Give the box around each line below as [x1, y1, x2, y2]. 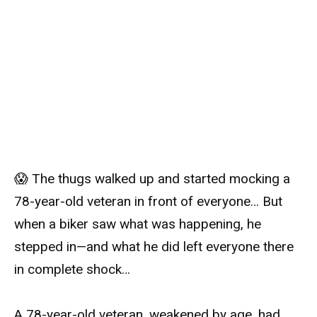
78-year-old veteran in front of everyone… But [14, 192, 282, 209]
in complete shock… [14, 260, 130, 277]
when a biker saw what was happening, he [14, 215, 261, 232]
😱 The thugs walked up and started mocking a [14, 170, 290, 187]
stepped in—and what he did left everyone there [14, 238, 294, 255]
